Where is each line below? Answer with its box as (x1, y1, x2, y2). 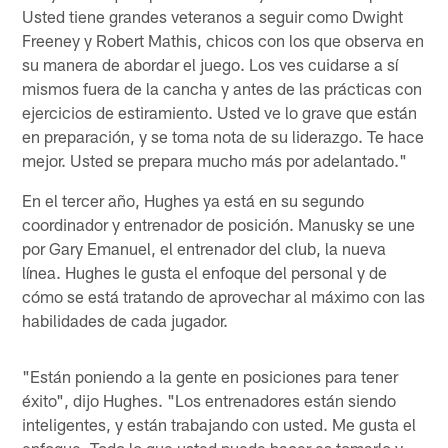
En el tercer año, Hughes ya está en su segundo (22, 189, 365, 210)
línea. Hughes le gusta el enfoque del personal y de (22, 261, 388, 282)
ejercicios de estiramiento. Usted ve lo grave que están (22, 101, 418, 122)
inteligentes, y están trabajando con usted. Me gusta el (22, 413, 417, 434)
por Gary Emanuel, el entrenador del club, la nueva (22, 237, 387, 258)
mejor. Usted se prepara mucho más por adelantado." (22, 149, 408, 170)
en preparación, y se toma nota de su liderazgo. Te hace (22, 125, 425, 146)
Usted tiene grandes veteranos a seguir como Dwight (22, 5, 404, 26)
